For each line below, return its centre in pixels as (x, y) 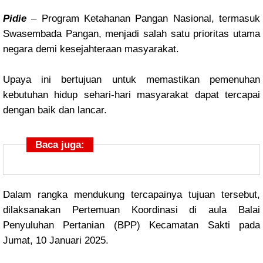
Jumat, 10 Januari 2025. (56, 240)
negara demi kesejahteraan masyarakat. (92, 49)
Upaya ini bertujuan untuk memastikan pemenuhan (131, 80)
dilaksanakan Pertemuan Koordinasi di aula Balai (131, 210)
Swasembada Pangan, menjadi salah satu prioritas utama (131, 34)
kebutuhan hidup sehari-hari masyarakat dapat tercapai (131, 95)
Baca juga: (60, 145)
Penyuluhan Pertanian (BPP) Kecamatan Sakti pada (131, 225)
